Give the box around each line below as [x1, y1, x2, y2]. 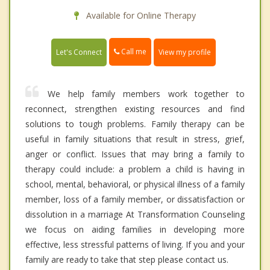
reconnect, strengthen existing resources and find [25, 102, 245, 115]
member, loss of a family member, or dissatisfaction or [25, 193, 245, 205]
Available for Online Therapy [84, 10, 196, 22]
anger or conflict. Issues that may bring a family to [25, 148, 245, 160]
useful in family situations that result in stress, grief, [25, 133, 245, 145]
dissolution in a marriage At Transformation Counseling [25, 208, 245, 220]
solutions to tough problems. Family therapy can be [25, 118, 245, 130]
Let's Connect [56, 46, 102, 57]
